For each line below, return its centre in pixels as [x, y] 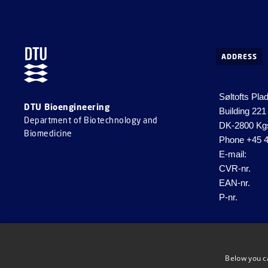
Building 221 [242, 111]
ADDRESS [239, 57]
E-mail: [232, 154]
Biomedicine [48, 133]
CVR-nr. [234, 169]
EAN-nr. [234, 183]
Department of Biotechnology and [91, 120]
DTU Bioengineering [67, 106]
